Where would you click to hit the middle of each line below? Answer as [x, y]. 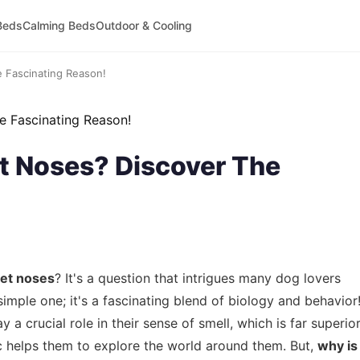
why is [337, 346]
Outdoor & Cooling [143, 25]
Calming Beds [59, 25]
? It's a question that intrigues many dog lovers [198, 278]
